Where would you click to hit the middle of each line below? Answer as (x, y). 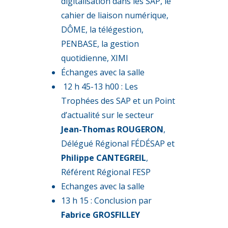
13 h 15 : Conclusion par (106, 201)
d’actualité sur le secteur (107, 115)
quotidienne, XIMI (95, 58)
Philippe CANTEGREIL (104, 158)
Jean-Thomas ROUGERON (112, 129)
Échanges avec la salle (103, 72)
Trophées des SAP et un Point (118, 101)
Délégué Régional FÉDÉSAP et (118, 144)
